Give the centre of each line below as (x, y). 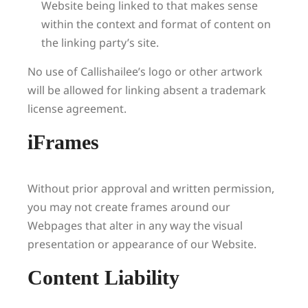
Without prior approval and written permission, (151, 188)
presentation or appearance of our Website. (142, 244)
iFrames (63, 142)
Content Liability (103, 277)
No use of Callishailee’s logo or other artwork (145, 71)
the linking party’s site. (100, 43)
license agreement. (77, 109)
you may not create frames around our (129, 207)
